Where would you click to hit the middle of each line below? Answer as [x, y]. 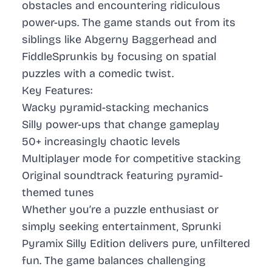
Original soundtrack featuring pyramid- [122, 176]
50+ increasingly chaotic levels [101, 142]
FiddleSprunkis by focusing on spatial [119, 57]
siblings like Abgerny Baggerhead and [119, 40]
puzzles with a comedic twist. [98, 74]
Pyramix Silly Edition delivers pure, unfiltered [136, 244]
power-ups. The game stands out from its [129, 23]
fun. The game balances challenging [114, 261]
